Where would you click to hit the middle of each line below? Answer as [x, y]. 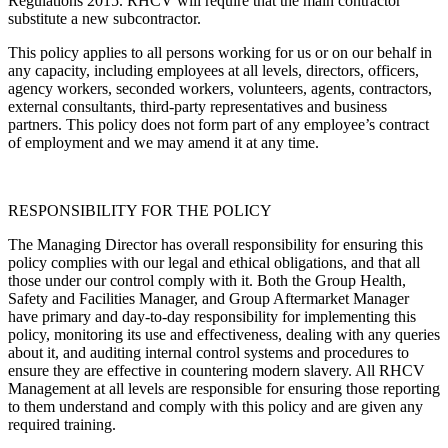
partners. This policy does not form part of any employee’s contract [218, 125]
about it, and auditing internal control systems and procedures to [208, 353]
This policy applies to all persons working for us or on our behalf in [220, 53]
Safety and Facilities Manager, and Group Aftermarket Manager [208, 299]
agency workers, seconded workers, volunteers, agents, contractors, [220, 89]
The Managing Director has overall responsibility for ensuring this [215, 245]
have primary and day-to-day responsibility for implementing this [212, 317]
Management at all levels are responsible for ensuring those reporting [224, 389]
